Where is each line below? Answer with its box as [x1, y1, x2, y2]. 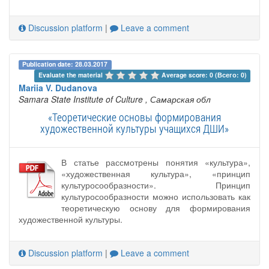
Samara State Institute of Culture [19, 92, 143, 105]
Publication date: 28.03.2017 [22, 59, 108, 69]
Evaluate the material [38, 70, 104, 79]
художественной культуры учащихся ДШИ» [40, 121, 229, 136]
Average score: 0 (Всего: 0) [161, 70, 247, 79]
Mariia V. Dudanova [19, 81, 97, 94]
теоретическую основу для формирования [61, 201, 250, 214]
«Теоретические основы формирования [48, 109, 221, 124]
